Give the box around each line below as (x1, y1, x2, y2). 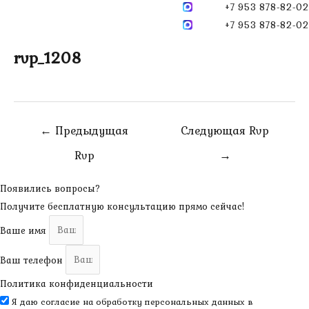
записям (13, 153, 52, 168)
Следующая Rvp (181, 121, 269, 139)
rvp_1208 (14, 45, 82, 70)
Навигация (13, 117, 66, 132)
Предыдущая (52, 121, 128, 139)
